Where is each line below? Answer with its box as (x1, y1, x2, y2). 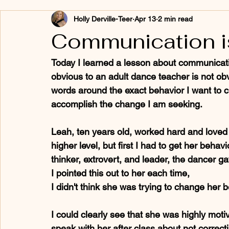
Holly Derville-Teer (74, 14, 132, 23)
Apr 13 (134, 14, 156, 23)
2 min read (158, 14, 193, 23)
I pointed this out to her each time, (51, 168, 192, 178)
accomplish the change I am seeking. (51, 99, 202, 109)
